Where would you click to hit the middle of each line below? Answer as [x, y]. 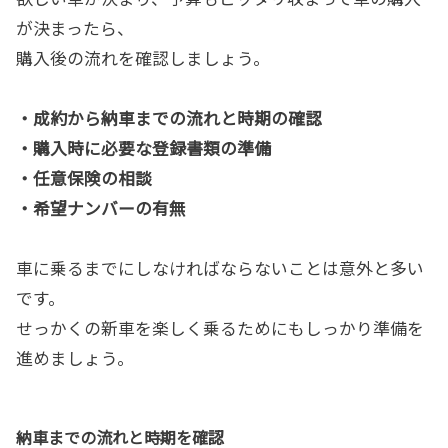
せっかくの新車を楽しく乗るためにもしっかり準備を [220, 328]
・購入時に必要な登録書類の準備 [143, 148]
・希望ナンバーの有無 [101, 208]
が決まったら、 [75, 28]
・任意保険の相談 [84, 178]
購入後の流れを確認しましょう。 [143, 58]
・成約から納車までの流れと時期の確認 [169, 118]
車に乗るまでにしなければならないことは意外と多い [220, 268]
